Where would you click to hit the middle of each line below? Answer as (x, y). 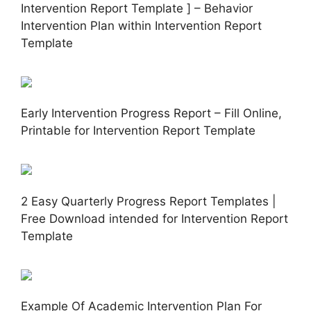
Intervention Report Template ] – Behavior (137, 9)
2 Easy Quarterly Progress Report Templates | (149, 201)
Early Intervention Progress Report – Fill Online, (151, 114)
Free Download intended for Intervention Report (154, 218)
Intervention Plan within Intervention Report (141, 26)
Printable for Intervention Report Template (138, 131)
